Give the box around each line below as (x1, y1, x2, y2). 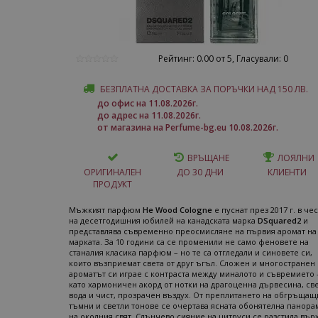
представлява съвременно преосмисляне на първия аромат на (69, 226, 317, 236)
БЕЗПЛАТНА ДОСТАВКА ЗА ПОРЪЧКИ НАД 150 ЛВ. (100, 83, 308, 95)
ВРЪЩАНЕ (187, 152, 229, 164)
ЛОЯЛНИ (278, 152, 314, 164)
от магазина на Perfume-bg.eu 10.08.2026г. (97, 121, 278, 133)
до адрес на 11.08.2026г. (97, 109, 201, 121)
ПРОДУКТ (93, 178, 132, 190)
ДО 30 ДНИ (176, 166, 224, 178)
